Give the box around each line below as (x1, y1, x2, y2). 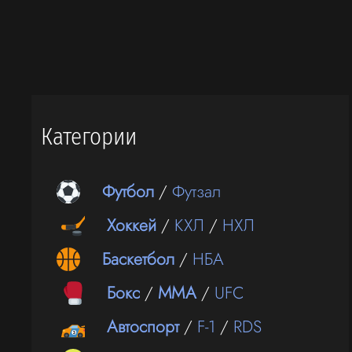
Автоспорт (107, 314, 180, 339)
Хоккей (107, 213, 157, 238)
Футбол (102, 179, 155, 204)
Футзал (172, 179, 222, 204)
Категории (41, 123, 137, 151)
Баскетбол (102, 247, 175, 272)
